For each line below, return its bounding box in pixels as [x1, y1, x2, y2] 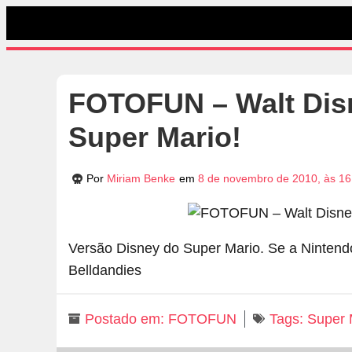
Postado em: [85, 310, 164, 327]
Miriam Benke [104, 172, 175, 185]
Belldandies [68, 262, 141, 278]
